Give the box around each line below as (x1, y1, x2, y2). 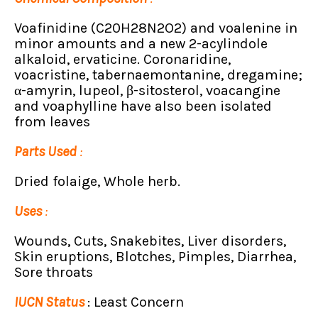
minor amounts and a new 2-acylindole (14, 35, 268, 52)
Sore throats (14, 263, 93, 280)
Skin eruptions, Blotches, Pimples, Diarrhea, (14, 248, 296, 265)
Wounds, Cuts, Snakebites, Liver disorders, (14, 232, 286, 249)
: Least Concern (87, 293, 184, 310)
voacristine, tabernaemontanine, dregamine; (14, 66, 302, 83)
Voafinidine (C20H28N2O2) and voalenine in (14, 19, 297, 36)
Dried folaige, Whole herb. (14, 172, 180, 190)
